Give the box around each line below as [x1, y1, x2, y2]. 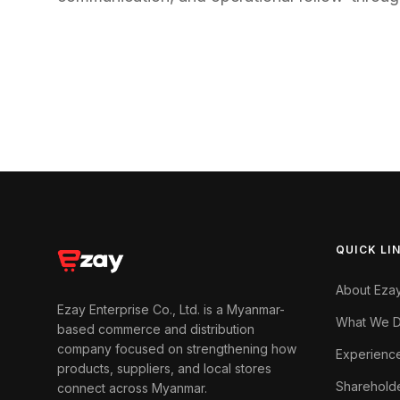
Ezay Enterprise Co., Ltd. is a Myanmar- [57, 302, 285, 317]
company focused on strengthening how [57, 341, 296, 356]
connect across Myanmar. [57, 380, 207, 396]
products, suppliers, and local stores [57, 361, 271, 376]
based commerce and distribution [57, 321, 254, 337]
